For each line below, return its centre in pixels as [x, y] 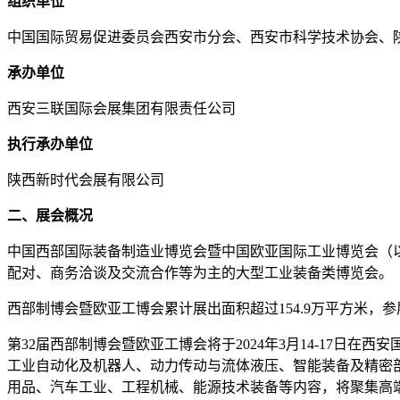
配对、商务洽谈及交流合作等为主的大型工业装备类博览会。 [200, 272]
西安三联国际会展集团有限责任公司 [121, 108]
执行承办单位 [50, 144]
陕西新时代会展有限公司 [86, 179]
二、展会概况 [50, 215]
